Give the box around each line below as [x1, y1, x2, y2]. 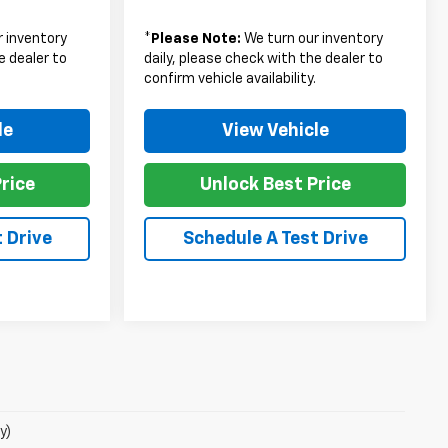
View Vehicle [221, 121, 329, 140]
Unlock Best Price [199, 175, 351, 194]
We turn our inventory [241, 31, 384, 46]
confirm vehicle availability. [144, 71, 317, 86]
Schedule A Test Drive [182, 229, 368, 248]
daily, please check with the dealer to [144, 51, 384, 66]
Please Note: [151, 31, 242, 46]
